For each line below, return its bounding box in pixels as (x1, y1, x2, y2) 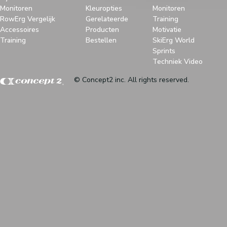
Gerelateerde (86, 14, 128, 24)
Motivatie (153, 25, 181, 34)
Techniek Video (153, 57, 203, 66)
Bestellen (86, 35, 117, 45)
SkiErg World (153, 35, 195, 45)
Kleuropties (86, 4, 122, 13)
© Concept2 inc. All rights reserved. (74, 75, 189, 85)
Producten (86, 25, 119, 34)
